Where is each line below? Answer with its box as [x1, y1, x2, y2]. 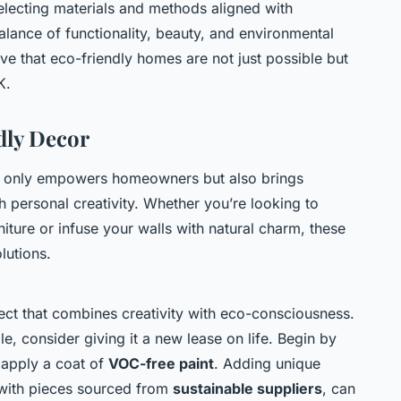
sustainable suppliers [173, 379, 322, 397]
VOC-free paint [108, 354, 214, 372]
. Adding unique [214, 354, 320, 372]
